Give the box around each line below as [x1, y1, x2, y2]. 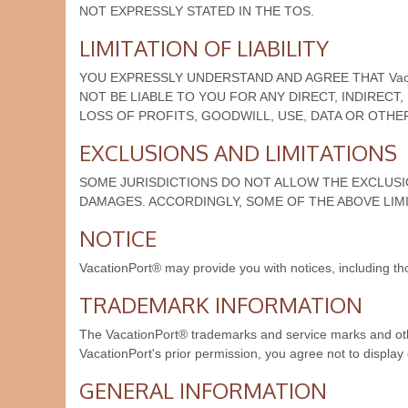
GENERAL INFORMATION [79, 376, 327, 404]
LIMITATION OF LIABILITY [79, 34, 329, 62]
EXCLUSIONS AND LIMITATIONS [79, 138, 397, 167]
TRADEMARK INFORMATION [79, 291, 362, 319]
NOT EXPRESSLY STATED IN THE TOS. [79, 4, 314, 18]
